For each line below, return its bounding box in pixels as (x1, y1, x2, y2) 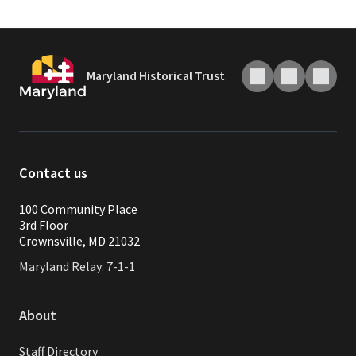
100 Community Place (19, 201, 137, 218)
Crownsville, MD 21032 (19, 233, 140, 250)
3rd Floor (19, 217, 68, 234)
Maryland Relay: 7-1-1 (19, 258, 135, 275)
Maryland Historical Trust (87, 68, 225, 84)
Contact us (19, 164, 87, 183)
